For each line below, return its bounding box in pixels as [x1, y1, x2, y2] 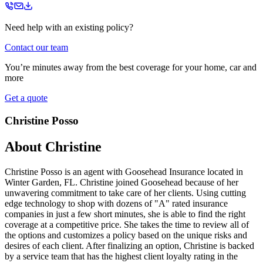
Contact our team [5, 42, 68, 52]
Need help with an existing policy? [5, 22, 133, 32]
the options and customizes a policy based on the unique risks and [5, 230, 247, 240]
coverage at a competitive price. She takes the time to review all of [5, 219, 249, 230]
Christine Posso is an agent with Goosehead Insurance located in [5, 166, 243, 177]
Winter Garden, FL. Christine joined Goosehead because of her [5, 177, 238, 187]
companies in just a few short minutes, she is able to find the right [5, 208, 245, 219]
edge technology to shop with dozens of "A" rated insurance [5, 198, 228, 208]
